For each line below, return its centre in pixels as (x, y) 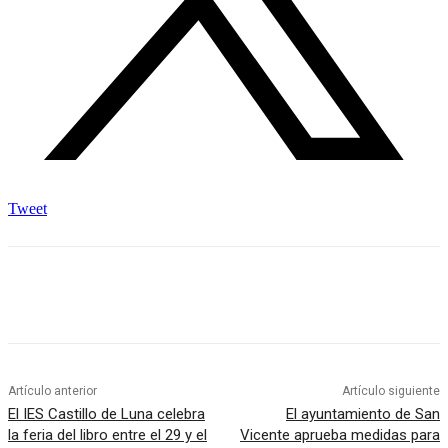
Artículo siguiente (390, 391)
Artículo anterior (52, 391)
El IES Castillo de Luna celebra (106, 414)
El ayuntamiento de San (362, 414)
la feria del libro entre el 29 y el (107, 435)
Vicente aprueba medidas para (339, 435)
